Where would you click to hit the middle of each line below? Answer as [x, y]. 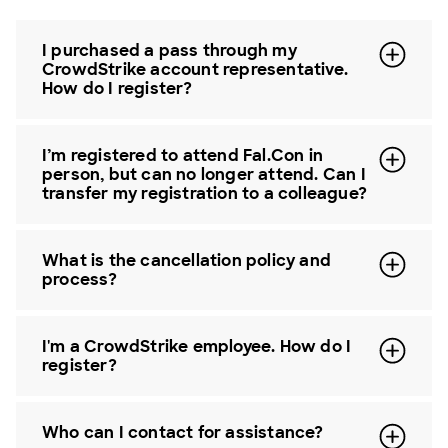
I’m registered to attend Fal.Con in [182, 155]
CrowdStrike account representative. [195, 69]
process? [80, 279]
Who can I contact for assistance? [183, 432]
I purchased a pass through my [169, 50]
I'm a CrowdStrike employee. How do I [197, 346]
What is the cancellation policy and [186, 260]
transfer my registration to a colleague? [204, 193]
